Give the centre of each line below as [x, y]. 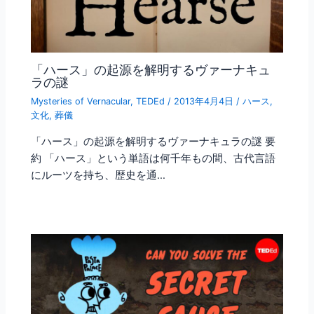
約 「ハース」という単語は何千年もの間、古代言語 [153, 158]
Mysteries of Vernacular [81, 102]
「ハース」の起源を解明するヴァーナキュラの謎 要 [153, 141]
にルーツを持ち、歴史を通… [98, 175]
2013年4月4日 [205, 102]
